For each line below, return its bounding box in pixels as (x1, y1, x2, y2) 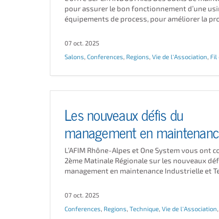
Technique (130, 205, 159, 213)
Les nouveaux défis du (65, 103, 183, 125)
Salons (65, 53, 84, 61)
